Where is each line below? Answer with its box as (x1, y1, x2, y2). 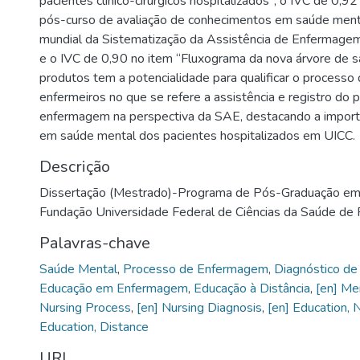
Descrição (39, 155, 110, 178)
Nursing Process (39, 298, 131, 317)
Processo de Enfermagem (123, 260, 268, 278)
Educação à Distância (194, 279, 310, 297)
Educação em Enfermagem (39, 279, 188, 297)
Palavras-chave (39, 231, 150, 254)
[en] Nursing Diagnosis (137, 298, 262, 317)
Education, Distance (39, 317, 149, 336)
